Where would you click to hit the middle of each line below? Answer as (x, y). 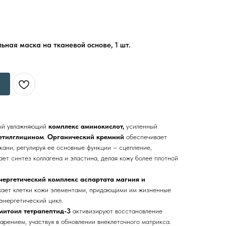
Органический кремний (86, 137)
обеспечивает (146, 137)
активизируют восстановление (118, 211)
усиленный (141, 126)
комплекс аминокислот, (86, 126)
